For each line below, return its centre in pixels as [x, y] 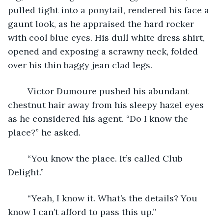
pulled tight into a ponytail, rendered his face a [110, 10]
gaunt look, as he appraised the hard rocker [102, 24]
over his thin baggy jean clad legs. [80, 65]
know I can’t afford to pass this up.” [82, 212]
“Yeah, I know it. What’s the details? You [23, 198]
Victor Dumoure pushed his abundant [23, 91]
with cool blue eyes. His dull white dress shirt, [108, 37]
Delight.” [26, 172]
